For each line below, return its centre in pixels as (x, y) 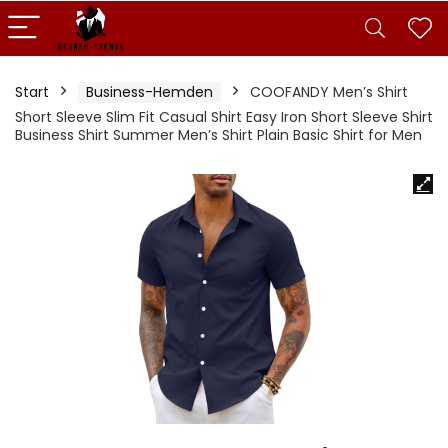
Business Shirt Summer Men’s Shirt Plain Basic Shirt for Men (218, 135)
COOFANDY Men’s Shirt (329, 92)
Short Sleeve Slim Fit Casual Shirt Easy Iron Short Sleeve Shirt (224, 117)
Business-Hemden (149, 92)
